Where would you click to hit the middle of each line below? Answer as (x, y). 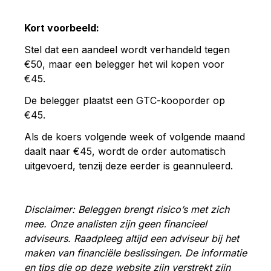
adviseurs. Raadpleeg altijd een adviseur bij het (132, 238)
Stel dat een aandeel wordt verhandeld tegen (127, 49)
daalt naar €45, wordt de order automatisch (125, 151)
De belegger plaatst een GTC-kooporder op (125, 100)
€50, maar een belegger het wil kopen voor (124, 64)
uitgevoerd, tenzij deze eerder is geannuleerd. (129, 165)
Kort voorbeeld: (62, 28)
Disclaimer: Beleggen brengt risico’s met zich (127, 209)
